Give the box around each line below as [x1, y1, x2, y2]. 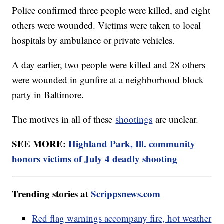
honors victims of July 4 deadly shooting [12, 151, 178, 165]
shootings [115, 112, 153, 125]
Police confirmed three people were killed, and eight [12, 3, 211, 16]
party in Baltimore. [12, 88, 84, 101]
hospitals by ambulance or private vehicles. [12, 33, 175, 46]
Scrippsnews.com [91, 186, 161, 200]
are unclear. [152, 112, 199, 125]
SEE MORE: [12, 136, 69, 150]
